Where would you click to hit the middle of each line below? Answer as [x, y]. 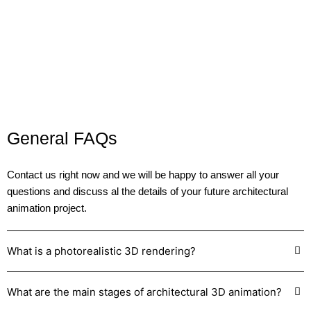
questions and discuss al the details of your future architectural [148, 191]
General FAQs [62, 138]
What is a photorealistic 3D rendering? [101, 251]
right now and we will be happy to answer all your [168, 175]
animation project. [47, 208]
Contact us [32, 175]
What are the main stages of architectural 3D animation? [144, 292]
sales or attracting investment [79, 12]
